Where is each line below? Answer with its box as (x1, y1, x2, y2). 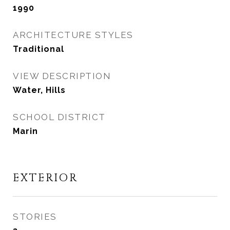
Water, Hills (13, 85, 66, 95)
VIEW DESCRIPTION (13, 71, 111, 81)
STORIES (13, 212, 57, 222)
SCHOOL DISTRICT (13, 112, 106, 122)
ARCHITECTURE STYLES (13, 30, 133, 40)
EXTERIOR (13, 171, 78, 185)
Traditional (13, 44, 64, 54)
